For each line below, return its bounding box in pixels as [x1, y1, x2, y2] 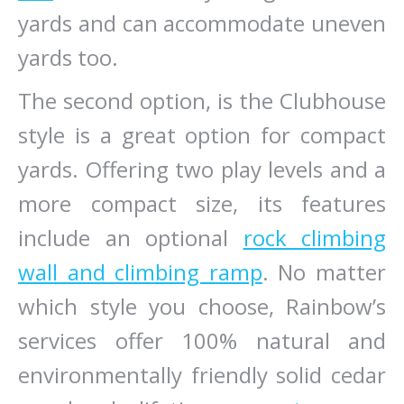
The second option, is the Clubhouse [18, 86, 386, 115]
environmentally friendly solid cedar [18, 360, 386, 390]
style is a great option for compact [18, 120, 386, 150]
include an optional [18, 223, 243, 252]
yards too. [18, 42, 118, 72]
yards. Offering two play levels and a [18, 154, 386, 184]
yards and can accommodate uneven [18, 8, 386, 38]
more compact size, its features [18, 188, 386, 218]
